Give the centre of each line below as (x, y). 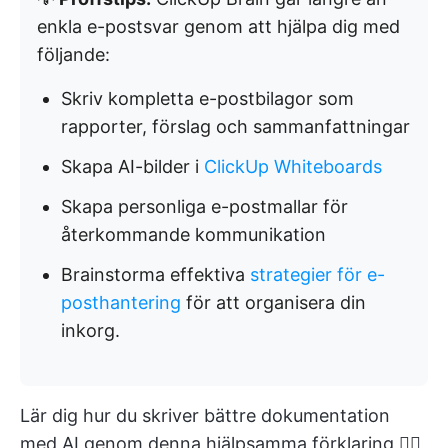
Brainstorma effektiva (155, 274)
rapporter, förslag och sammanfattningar (235, 126)
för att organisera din (273, 302)
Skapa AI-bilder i (132, 166)
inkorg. (90, 330)
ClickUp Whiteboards (293, 166)
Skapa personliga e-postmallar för (204, 206)
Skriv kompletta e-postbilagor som (207, 98)
